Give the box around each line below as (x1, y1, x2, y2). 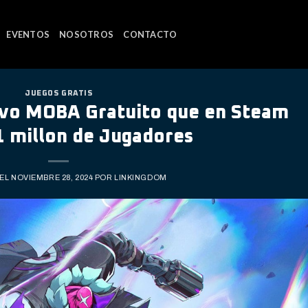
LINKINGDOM (114, 173, 167, 181)
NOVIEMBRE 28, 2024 (11, 173, 93, 181)
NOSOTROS (59, 29, 114, 40)
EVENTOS (6, 29, 50, 40)
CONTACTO (123, 29, 177, 40)
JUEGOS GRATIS (25, 89, 93, 97)
